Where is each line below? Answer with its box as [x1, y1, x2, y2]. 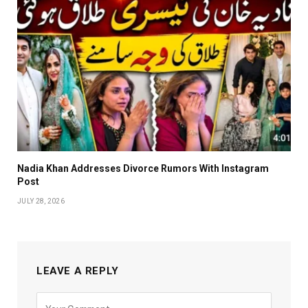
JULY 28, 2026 [17, 197, 65, 206]
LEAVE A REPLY [36, 265, 119, 278]
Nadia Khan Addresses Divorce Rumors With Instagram [17, 163, 269, 175]
